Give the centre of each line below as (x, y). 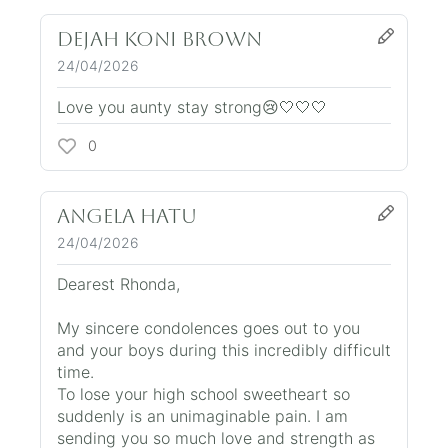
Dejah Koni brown (159, 38)
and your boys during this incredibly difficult (224, 349)
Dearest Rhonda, (118, 283)
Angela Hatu (127, 215)
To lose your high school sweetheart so (203, 393)
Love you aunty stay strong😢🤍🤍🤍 (192, 106)
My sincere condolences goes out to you (208, 327)
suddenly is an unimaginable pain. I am (202, 415)
